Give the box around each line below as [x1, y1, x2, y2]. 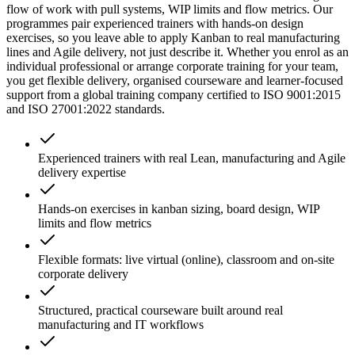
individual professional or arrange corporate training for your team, [6, 59, 338, 74]
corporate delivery [38, 267, 128, 281]
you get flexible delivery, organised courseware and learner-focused [6, 74, 343, 88]
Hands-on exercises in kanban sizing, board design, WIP [38, 202, 319, 216]
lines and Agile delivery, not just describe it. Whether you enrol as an [6, 45, 349, 59]
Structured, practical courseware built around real [38, 303, 283, 318]
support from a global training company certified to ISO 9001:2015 [6, 88, 341, 102]
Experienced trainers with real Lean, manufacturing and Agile [38, 151, 345, 166]
